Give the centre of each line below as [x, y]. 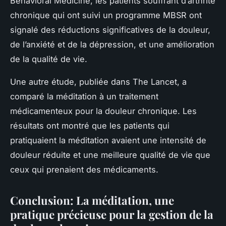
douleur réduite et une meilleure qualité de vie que [110, 155]
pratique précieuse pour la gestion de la [112, 214]
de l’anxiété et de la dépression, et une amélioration [112, 44]
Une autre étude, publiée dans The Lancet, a [98, 81]
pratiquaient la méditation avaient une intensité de [108, 140]
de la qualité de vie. [49, 59]
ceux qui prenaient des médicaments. [84, 169]
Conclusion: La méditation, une [92, 200]
